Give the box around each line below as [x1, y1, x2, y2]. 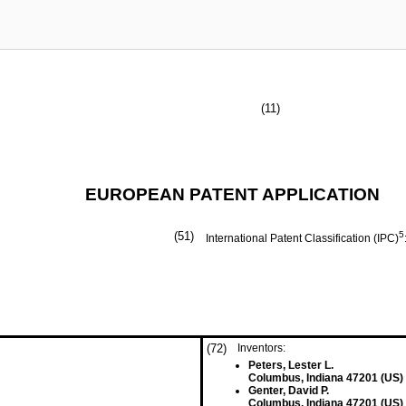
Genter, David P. [248, 384, 329, 397]
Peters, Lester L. [248, 359, 333, 372]
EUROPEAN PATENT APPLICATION [85, 185, 380, 204]
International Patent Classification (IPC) [206, 232, 399, 245]
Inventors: [237, 342, 285, 354]
